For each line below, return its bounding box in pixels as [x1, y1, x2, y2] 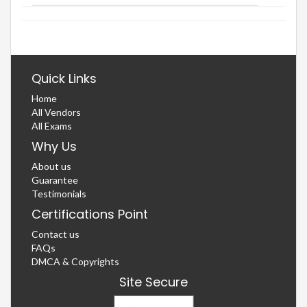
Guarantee [32, 173, 78, 186]
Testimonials [32, 187, 86, 199]
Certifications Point [32, 205, 148, 223]
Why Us [32, 137, 77, 155]
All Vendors [32, 106, 81, 118]
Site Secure [119, 273, 188, 291]
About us [32, 160, 71, 172]
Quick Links [32, 69, 97, 87]
